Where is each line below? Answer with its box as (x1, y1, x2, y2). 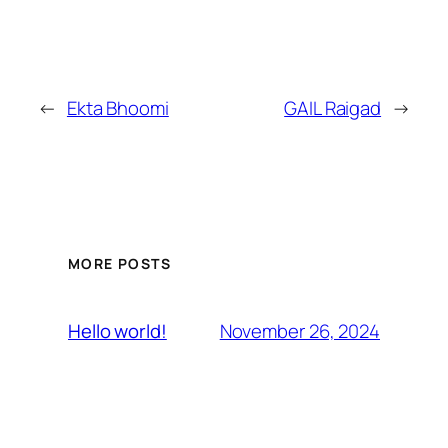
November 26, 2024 (219, 317, 380, 344)
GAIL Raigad (284, 94, 382, 121)
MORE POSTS (68, 254, 171, 274)
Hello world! (68, 318, 167, 345)
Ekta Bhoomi (66, 94, 169, 121)
